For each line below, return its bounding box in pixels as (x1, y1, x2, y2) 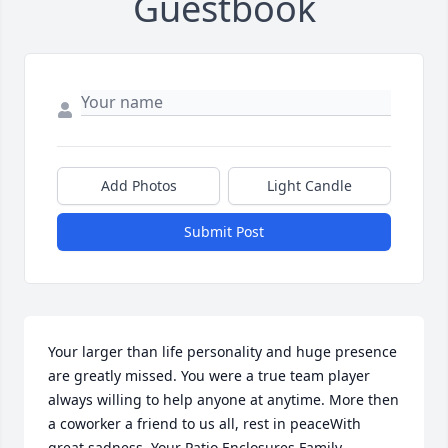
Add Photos (100, 176, 177, 196)
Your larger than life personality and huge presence (48, 342, 397, 362)
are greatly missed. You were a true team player (48, 366, 370, 386)
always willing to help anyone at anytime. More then (48, 390, 399, 410)
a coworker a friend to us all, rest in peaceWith (48, 414, 361, 434)
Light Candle (267, 176, 352, 196)
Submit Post (184, 222, 264, 242)
